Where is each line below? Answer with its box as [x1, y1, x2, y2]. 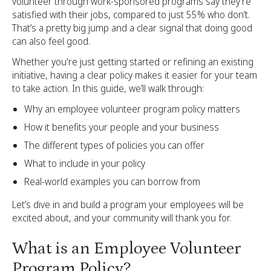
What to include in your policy [24, 157, 145, 170]
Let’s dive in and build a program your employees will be [12, 198, 244, 211]
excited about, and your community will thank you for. [12, 211, 231, 224]
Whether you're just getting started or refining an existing [12, 55, 253, 68]
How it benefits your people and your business [24, 120, 219, 134]
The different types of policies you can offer [24, 139, 204, 152]
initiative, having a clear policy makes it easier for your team [12, 68, 257, 82]
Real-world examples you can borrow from [24, 175, 200, 188]
